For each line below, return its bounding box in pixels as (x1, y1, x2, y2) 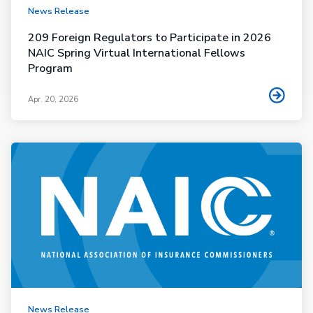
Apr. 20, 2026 (28, 94, 78, 105)
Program (28, 60, 73, 76)
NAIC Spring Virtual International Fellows (28, 45, 245, 61)
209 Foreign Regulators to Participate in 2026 (28, 29, 271, 45)
